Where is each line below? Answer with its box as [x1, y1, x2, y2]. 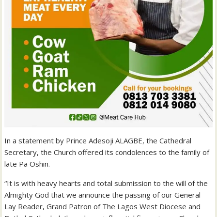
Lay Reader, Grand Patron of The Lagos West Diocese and [4, 201, 201, 212]
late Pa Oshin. [4, 159, 50, 169]
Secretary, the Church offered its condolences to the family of [4, 147, 210, 157]
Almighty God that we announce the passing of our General [4, 190, 201, 200]
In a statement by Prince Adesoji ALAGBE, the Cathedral [4, 136, 192, 146]
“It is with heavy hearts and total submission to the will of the [4, 178, 208, 188]
